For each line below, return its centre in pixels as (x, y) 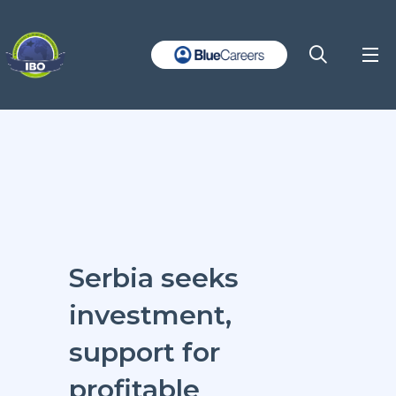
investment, (150, 315)
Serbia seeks (153, 278)
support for (144, 352)
